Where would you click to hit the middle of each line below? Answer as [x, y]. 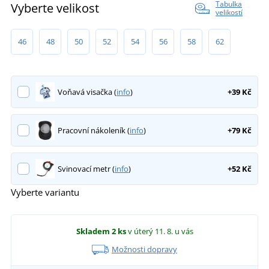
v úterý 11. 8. [151, 231]
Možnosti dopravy [144, 249]
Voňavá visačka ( [87, 92]
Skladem [93, 231]
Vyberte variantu [45, 192]
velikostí [229, 12]
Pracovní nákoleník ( [93, 130]
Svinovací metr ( [86, 168]
